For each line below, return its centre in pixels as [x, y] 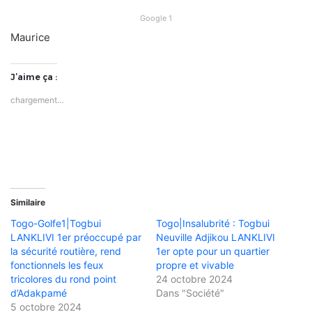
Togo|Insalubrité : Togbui [213, 224]
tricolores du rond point [63, 279]
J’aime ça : [34, 77]
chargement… [37, 100]
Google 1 [156, 18]
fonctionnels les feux [57, 265]
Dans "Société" [190, 293]
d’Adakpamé [39, 293]
